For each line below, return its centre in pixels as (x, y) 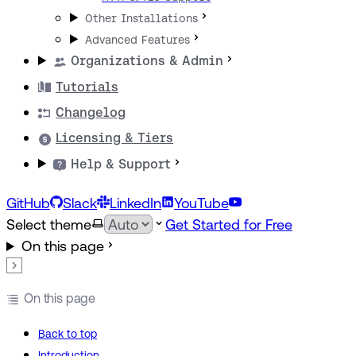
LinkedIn (135, 203)
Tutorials (87, 87)
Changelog (91, 112)
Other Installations (142, 19)
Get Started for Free (229, 224)
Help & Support (121, 164)
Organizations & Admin (147, 61)
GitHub (28, 203)
